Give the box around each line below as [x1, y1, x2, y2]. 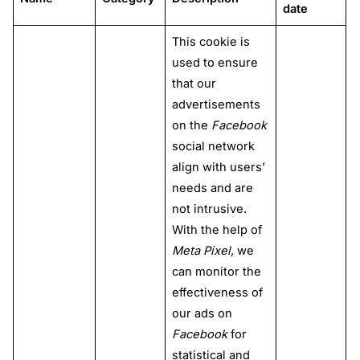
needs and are [171, 181, 253, 196]
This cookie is [171, 35, 250, 50]
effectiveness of [171, 285, 263, 301]
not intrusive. [171, 202, 247, 217]
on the [171, 118, 211, 133]
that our [171, 76, 216, 92]
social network [171, 139, 255, 154]
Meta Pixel [171, 243, 231, 259]
